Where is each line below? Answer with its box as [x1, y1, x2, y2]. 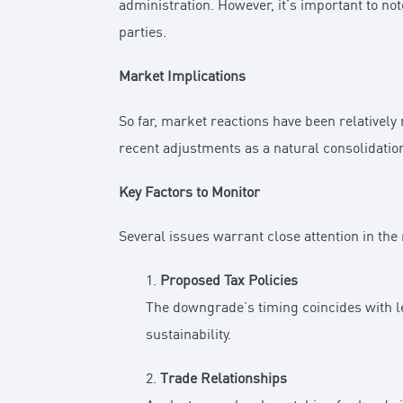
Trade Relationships [160, 372, 288, 388]
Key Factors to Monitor [119, 185, 261, 201]
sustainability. [146, 328, 232, 344]
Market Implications [119, 70, 246, 85]
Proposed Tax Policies [160, 274, 299, 290]
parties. [119, 26, 167, 41]
